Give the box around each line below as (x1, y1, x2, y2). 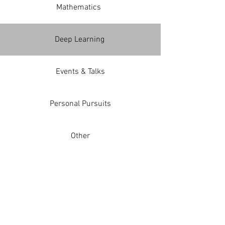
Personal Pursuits (50, 99, 111, 109)
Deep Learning (54, 35, 106, 45)
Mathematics (56, 3, 105, 13)
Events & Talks (56, 67, 105, 77)
